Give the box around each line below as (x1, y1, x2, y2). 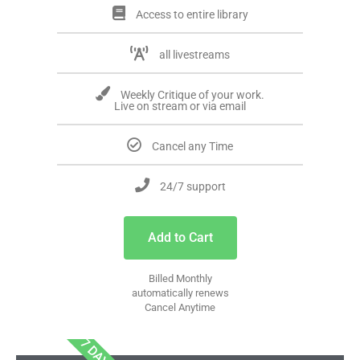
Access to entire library (135, 8, 248, 22)
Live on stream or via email (114, 100, 246, 113)
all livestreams (159, 48, 230, 62)
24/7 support (159, 180, 226, 194)
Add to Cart (147, 230, 213, 246)
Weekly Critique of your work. (121, 88, 264, 102)
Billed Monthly (148, 272, 212, 285)
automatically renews (131, 287, 229, 300)
